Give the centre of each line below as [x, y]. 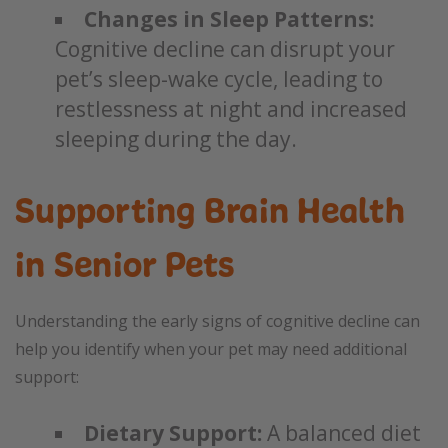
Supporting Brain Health [210, 210]
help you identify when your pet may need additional [211, 349]
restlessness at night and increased [231, 109]
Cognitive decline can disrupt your [225, 49]
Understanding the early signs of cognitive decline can [217, 321]
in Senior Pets [125, 264]
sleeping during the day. [176, 139]
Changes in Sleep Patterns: [229, 19]
